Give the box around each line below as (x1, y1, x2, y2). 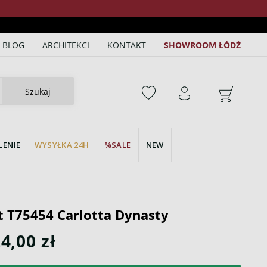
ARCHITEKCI (42, 39, 90, 51)
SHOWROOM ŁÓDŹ (164, 39, 241, 51)
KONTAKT (107, 39, 147, 51)
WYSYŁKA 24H (35, 139, 89, 150)
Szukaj (25, 85, 51, 97)
